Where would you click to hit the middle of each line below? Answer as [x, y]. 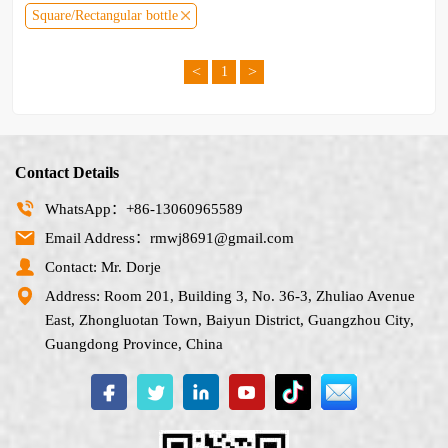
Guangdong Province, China [134, 344]
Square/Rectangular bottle [105, 15]
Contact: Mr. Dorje [103, 267]
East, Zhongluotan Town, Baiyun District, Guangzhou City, [229, 320]
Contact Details [67, 172]
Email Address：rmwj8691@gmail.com [169, 238]
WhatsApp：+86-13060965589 [144, 209]
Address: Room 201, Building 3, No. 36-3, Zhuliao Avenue [230, 296]
